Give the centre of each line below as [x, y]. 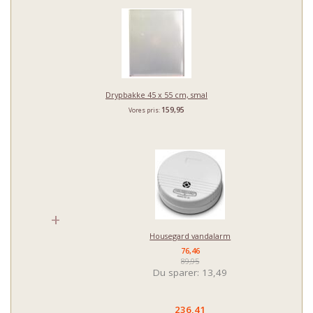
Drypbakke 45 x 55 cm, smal [156, 94]
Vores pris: [145, 110]
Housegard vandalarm [190, 235]
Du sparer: [178, 272]
